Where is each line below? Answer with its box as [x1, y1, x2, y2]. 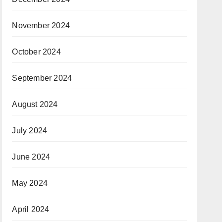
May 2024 [12, 178, 48, 187]
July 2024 [12, 126, 48, 135]
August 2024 [12, 100, 58, 109]
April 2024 [12, 205, 50, 214]
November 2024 [12, 21, 70, 30]
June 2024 [12, 152, 51, 161]
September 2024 [12, 73, 72, 82]
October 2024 [12, 47, 61, 56]
